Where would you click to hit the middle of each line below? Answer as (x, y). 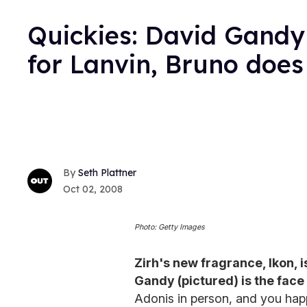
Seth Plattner (107, 173)
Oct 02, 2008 (93, 189)
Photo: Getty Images (170, 228)
